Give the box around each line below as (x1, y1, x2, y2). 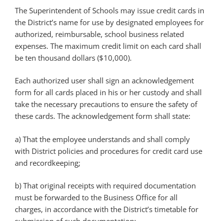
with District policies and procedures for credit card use (15, 146, 202, 156)
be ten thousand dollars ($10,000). (15, 52, 132, 63)
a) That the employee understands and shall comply (15, 134, 190, 144)
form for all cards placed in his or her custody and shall (15, 87, 202, 98)
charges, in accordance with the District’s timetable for (15, 204, 198, 215)
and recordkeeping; (15, 157, 80, 168)
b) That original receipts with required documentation (15, 181, 196, 191)
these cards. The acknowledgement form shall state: (15, 111, 190, 121)
